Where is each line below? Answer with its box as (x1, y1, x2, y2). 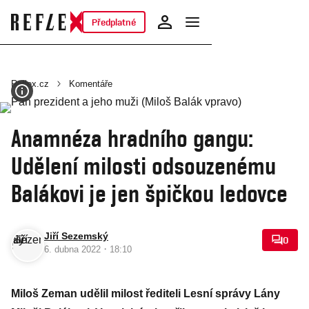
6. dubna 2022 (44, 244, 103, 255)
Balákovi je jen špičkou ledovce (11, 179, 288, 208)
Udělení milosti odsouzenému (11, 151, 276, 180)
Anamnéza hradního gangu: (11, 123, 253, 152)
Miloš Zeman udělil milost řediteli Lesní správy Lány (11, 288, 280, 299)
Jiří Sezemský (44, 230, 108, 241)
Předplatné (91, 17, 136, 28)
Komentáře (69, 79, 112, 89)
